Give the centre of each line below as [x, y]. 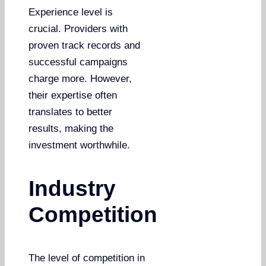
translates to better [71, 112]
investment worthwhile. [80, 145]
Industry [72, 188]
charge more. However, [80, 78]
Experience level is [71, 12]
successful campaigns [78, 62]
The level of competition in [87, 258]
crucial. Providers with [78, 28]
